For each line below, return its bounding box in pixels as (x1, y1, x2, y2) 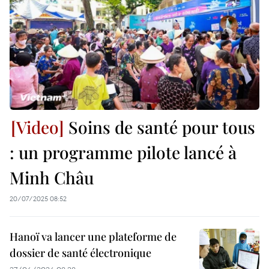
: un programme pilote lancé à (10, 141, 237, 164)
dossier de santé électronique (10, 246, 151, 261)
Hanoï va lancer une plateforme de (10, 229, 177, 244)
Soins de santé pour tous (64, 116, 255, 139)
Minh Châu (10, 166, 94, 189)
